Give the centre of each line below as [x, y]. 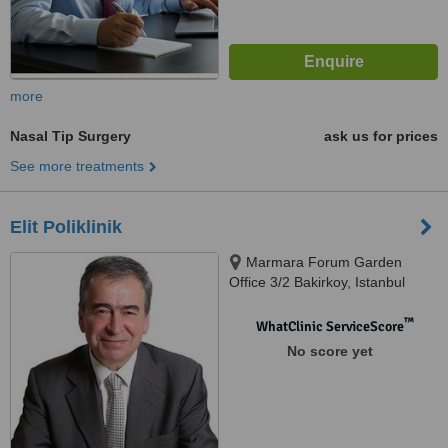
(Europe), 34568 [281, 302]
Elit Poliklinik [66, 227]
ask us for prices [381, 136]
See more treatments [77, 166]
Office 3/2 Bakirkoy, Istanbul [317, 282]
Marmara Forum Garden [324, 262]
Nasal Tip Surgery [70, 136]
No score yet [329, 351]
